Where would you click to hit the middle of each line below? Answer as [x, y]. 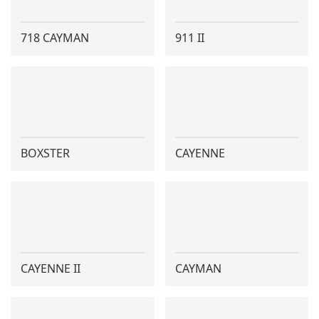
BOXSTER [45, 153]
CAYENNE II [51, 268]
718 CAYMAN [55, 38]
